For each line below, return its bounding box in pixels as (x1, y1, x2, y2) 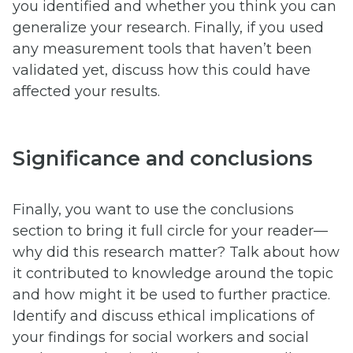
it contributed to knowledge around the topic (13, 265, 333, 283)
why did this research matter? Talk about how (13, 243, 340, 262)
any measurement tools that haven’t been (13, 39, 312, 58)
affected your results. (13, 82, 160, 100)
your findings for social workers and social (13, 329, 309, 347)
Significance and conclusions (13, 145, 313, 170)
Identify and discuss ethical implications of (13, 307, 314, 325)
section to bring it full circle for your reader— (13, 222, 328, 240)
